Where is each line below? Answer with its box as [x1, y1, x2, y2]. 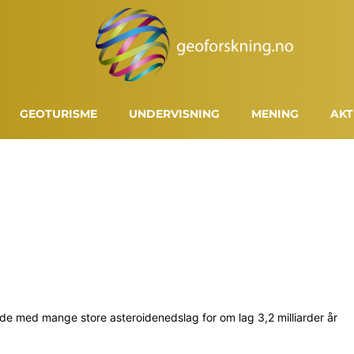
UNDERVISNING [129, 106, 220, 121]
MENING [251, 106, 299, 121]
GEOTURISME [20, 106, 98, 121]
